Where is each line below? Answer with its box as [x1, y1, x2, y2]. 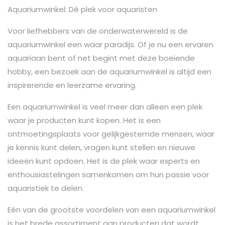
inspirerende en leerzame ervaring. [8, 79, 137, 90]
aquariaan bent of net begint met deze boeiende [8, 52, 195, 63]
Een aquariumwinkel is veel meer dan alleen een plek [8, 101, 202, 112]
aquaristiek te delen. [8, 182, 84, 193]
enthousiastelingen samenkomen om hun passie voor [8, 169, 209, 180]
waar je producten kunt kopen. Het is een [8, 115, 161, 126]
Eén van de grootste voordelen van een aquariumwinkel [8, 204, 215, 215]
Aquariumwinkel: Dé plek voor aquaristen [8, 4, 157, 15]
